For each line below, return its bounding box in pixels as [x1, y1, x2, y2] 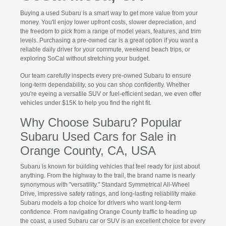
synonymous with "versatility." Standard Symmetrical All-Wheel [20, 181, 190, 189]
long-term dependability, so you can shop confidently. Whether [20, 81, 190, 89]
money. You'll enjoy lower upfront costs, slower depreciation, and [20, 19, 196, 26]
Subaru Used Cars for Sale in [20, 130, 176, 144]
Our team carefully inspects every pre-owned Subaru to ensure [20, 72, 191, 80]
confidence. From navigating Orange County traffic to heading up [20, 208, 197, 216]
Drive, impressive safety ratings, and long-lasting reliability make [20, 190, 196, 198]
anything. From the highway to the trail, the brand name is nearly [20, 172, 195, 180]
